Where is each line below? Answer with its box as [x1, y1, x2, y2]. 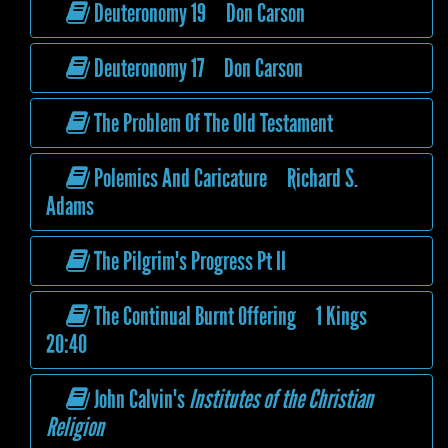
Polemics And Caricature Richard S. [94, 162, 359, 194]
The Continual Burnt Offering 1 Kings [94, 300, 368, 332]
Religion [46, 411, 104, 443]
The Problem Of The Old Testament [94, 107, 334, 139]
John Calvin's [94, 383, 190, 415]
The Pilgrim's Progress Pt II [94, 245, 287, 277]
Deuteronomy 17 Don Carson [94, 52, 304, 84]
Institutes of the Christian [189, 383, 374, 415]
